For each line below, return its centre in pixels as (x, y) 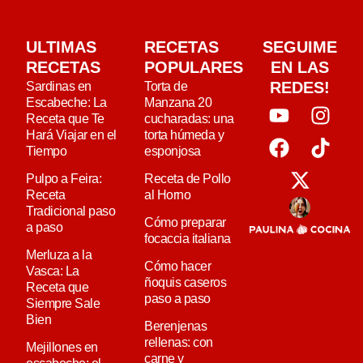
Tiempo (46, 152)
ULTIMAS (61, 47)
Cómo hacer (178, 267)
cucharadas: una (189, 119)
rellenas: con (179, 343)
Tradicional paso (70, 211)
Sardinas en (59, 87)
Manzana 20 (178, 103)
